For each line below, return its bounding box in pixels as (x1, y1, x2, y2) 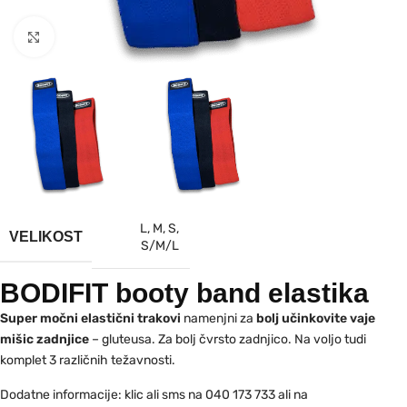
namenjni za (181, 311, 253, 327)
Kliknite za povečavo (54, 27, 198, 45)
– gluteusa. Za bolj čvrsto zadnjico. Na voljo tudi (89, 332, 366, 348)
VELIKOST (9, 228, 83, 244)
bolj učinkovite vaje (253, 311, 375, 327)
